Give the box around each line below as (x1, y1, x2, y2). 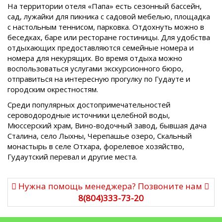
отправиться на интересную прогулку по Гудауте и (7, 73, 190, 84)
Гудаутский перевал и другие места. (7, 152, 137, 162)
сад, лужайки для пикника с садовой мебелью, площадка (7, 11, 210, 21)
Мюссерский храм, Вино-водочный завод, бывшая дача (7, 120, 207, 130)
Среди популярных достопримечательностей (7, 100, 170, 110)
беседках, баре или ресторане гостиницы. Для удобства (7, 32, 210, 42)
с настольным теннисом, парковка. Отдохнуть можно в (7, 21, 204, 32)
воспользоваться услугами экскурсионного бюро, (7, 63, 183, 73)
